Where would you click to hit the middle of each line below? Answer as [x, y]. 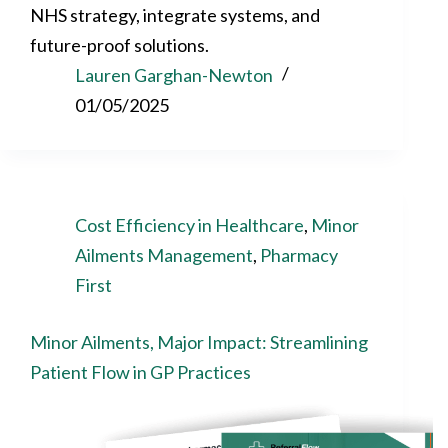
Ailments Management [164, 254]
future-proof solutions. [119, 44]
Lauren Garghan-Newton [174, 74]
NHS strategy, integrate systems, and [175, 14]
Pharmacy [299, 254]
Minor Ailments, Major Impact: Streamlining [199, 341]
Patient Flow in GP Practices [140, 371]
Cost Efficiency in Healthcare [189, 224]
